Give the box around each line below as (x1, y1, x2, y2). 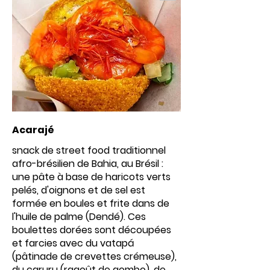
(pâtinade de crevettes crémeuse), (12, 250, 177, 264)
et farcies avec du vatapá (12, 236, 134, 251)
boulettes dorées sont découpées (12, 223, 171, 237)
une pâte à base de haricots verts (12, 170, 171, 184)
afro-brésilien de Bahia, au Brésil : (12, 157, 163, 171)
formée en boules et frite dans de (12, 196, 169, 211)
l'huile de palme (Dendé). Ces (12, 210, 146, 224)
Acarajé (12, 123, 54, 137)
